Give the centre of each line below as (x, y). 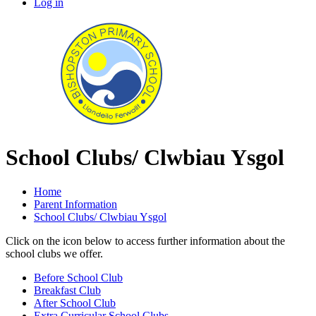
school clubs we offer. (56, 253)
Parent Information (75, 204)
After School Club (75, 303)
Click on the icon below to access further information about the (145, 241)
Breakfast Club (67, 290)
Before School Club (78, 277)
